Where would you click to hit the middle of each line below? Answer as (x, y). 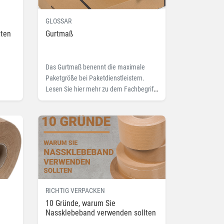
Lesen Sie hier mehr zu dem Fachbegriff (100, 89)
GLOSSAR (58, 21)
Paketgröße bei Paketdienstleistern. (95, 78)
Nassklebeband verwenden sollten (101, 213)
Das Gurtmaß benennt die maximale (95, 67)
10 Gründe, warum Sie (80, 203)
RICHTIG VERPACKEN (75, 191)
